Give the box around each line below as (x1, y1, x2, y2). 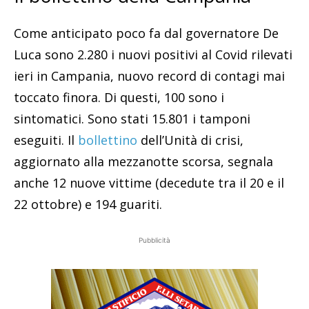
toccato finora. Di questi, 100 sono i (14, 88, 224, 106)
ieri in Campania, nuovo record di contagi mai (14, 67, 285, 84)
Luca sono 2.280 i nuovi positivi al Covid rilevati (14, 46, 292, 63)
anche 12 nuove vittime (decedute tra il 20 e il (14, 174, 284, 191)
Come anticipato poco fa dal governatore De (14, 24, 279, 41)
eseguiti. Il (14, 131, 78, 148)
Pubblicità (139, 235, 170, 244)
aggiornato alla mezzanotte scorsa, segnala (14, 152, 273, 170)
